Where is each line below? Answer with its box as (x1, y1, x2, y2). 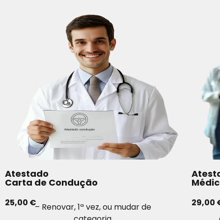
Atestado (5, 167, 49, 180)
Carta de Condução (5, 176, 98, 189)
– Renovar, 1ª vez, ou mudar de (35, 201, 152, 213)
